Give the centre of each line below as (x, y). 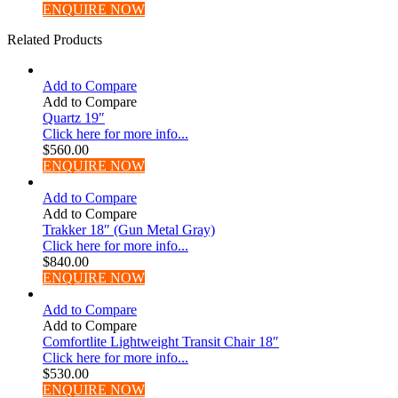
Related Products (55, 39)
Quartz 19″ (74, 117)
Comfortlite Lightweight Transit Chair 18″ (161, 341)
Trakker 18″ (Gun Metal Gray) (129, 229)
